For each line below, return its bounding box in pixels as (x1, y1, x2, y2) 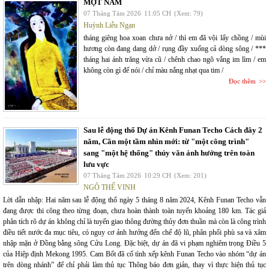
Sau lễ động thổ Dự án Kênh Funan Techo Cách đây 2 (83, 125, 262, 134)
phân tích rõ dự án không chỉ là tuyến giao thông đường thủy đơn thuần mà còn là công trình (3, 217, 266, 226)
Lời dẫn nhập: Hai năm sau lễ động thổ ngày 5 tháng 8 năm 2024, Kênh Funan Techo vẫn (3, 196, 266, 204)
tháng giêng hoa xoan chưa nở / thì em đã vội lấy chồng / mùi (83, 34, 266, 42)
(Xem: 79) (174, 10, 203, 17)
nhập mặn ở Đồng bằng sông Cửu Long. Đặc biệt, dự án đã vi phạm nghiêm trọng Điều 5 (3, 239, 266, 247)
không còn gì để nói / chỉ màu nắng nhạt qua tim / (83, 66, 223, 74)
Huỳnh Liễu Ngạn (83, 21, 135, 29)
